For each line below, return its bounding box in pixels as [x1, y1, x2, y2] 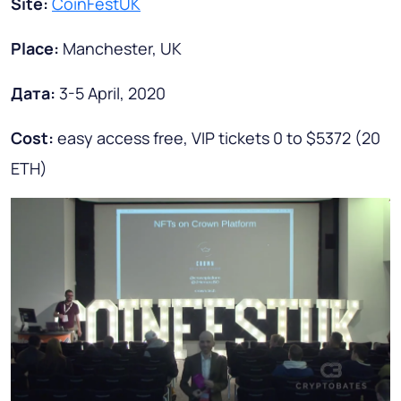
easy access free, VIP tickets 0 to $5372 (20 [57, 126, 380, 149]
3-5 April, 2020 [59, 81, 166, 104]
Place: [11, 37, 63, 59]
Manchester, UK [63, 37, 182, 59]
